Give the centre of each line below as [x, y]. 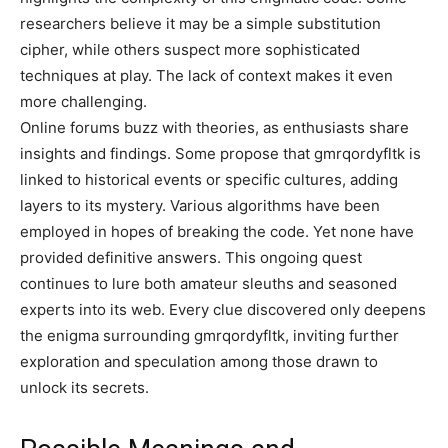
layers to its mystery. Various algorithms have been [200, 205]
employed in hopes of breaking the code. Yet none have [217, 231]
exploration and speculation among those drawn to [199, 361]
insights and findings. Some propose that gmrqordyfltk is [220, 153]
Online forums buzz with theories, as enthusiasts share [214, 127]
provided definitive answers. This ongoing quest [191, 257]
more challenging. [83, 101]
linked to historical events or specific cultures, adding [209, 179]
